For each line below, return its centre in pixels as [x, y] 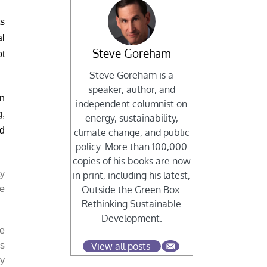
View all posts [120, 246]
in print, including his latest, [132, 176]
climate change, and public [131, 133]
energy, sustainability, [131, 118]
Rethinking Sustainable [132, 204]
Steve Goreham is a [132, 75]
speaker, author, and [131, 90]
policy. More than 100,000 [132, 147]
